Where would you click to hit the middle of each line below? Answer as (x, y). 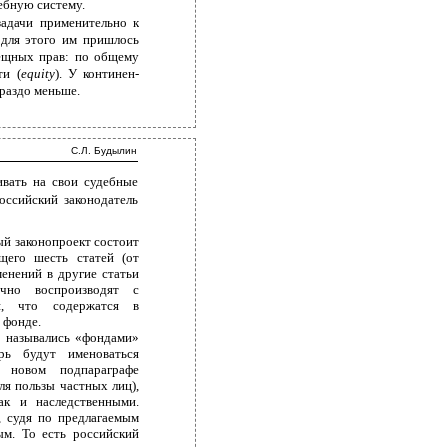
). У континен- (97, 73)
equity (37, 73)
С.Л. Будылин (104, 150)
